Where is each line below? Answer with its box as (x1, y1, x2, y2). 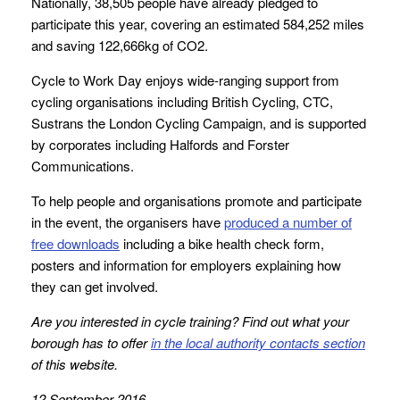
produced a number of (224, 212, 352, 232)
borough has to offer (31, 333, 151, 353)
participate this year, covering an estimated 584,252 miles (31, 14, 364, 34)
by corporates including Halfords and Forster (31, 135, 289, 154)
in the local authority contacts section (151, 333, 365, 353)
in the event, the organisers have (31, 212, 224, 232)
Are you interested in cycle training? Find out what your (31, 312, 349, 331)
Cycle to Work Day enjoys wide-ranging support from (31, 71, 339, 90)
